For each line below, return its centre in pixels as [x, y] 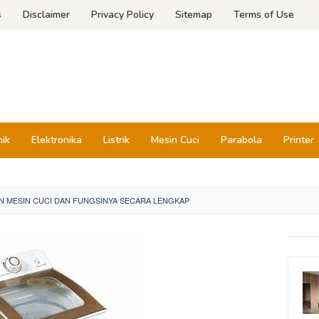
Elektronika [57, 140]
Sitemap [194, 15]
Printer [299, 140]
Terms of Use [264, 15]
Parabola [241, 140]
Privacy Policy [122, 15]
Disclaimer [46, 15]
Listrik [116, 140]
